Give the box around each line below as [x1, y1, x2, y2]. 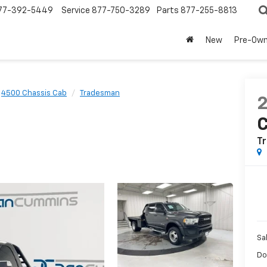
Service [61, 7, 90, 15]
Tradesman [80, 89, 120, 97]
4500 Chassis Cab [1, 89, 67, 97]
